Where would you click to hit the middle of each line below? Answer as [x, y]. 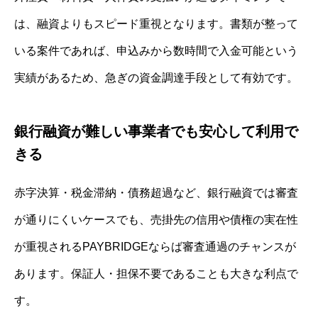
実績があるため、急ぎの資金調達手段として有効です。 [156, 78]
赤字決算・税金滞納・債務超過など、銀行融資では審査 [156, 193]
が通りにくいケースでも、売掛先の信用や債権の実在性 [156, 220]
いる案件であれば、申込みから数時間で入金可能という [156, 51]
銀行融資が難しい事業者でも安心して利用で [156, 132]
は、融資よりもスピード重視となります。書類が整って [156, 24]
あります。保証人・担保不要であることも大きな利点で [156, 274]
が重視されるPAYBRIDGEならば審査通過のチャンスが [155, 247]
